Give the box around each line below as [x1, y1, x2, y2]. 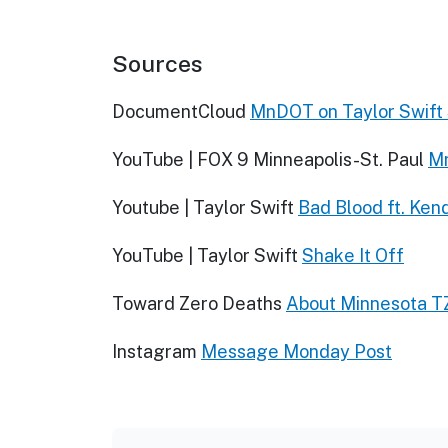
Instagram [112, 341, 197, 363]
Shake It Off [302, 245, 404, 267]
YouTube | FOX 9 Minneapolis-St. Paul [112, 149, 424, 171]
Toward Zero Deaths [112, 293, 282, 315]
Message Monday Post [201, 341, 392, 363]
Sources [112, 50, 203, 78]
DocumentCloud [112, 101, 246, 123]
